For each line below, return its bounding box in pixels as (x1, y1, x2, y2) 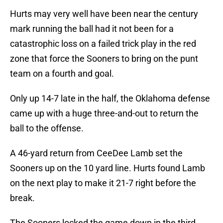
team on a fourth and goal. (10, 68, 114, 79)
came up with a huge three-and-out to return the (10, 108, 199, 119)
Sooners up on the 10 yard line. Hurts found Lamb (10, 163, 205, 174)
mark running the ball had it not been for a (10, 23, 174, 34)
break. (10, 193, 35, 204)
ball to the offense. (10, 123, 84, 134)
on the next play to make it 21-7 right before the (10, 178, 196, 189)
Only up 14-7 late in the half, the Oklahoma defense (10, 93, 210, 104)
